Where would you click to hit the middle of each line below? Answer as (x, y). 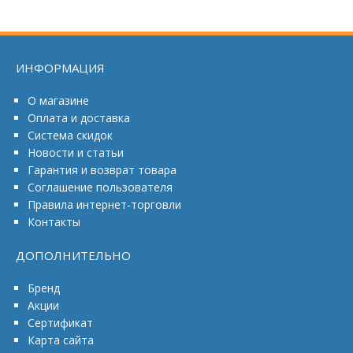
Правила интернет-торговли (104, 204)
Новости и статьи (76, 152)
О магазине (58, 100)
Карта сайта (61, 340)
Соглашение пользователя (100, 187)
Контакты (54, 222)
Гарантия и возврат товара (102, 170)
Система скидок (70, 135)
